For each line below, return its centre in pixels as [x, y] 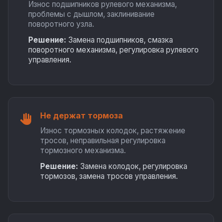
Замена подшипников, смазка [120, 40]
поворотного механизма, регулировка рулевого [113, 50]
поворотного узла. [61, 24]
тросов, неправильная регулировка [103, 140]
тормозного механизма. [83, 150]
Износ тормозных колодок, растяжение [113, 131]
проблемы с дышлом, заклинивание [91, 14]
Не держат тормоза [82, 115]
